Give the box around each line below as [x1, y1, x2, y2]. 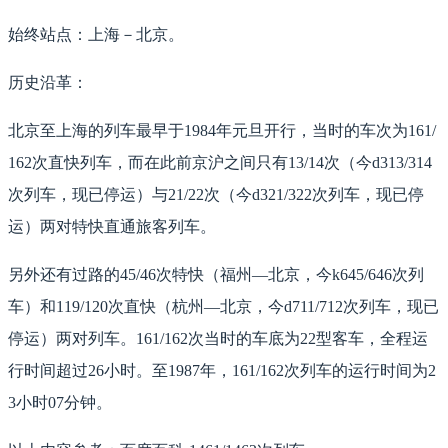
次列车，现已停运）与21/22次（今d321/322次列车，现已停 [8, 186, 424, 204]
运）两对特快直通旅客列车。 [8, 218, 216, 236]
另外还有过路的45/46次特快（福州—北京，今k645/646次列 [8, 266, 424, 284]
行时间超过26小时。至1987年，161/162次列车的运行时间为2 [8, 362, 436, 380]
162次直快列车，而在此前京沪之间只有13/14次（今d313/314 [8, 154, 432, 172]
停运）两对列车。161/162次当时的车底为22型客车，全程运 [8, 330, 428, 348]
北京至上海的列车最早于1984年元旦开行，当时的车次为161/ [8, 122, 436, 140]
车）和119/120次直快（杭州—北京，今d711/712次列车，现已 [8, 298, 439, 316]
